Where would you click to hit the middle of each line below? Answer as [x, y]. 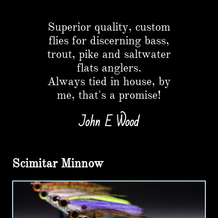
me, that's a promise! [109, 95]
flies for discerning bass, [109, 40]
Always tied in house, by [109, 81]
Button [109, 6]
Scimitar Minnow [58, 163]
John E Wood [109, 122]
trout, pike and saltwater [109, 54]
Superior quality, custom [109, 27]
